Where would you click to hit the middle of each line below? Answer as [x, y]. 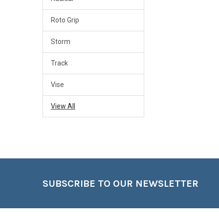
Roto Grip [65, 20]
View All [63, 106]
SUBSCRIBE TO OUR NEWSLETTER [120, 183]
